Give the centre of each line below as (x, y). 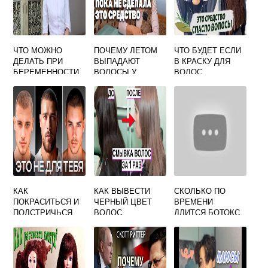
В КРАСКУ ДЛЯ (202, 61)
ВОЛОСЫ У (115, 72)
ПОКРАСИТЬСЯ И (46, 202)
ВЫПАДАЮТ (117, 61)
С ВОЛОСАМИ (40, 83)
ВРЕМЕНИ (194, 202)
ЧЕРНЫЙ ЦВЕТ (123, 202)
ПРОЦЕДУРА (199, 234)
